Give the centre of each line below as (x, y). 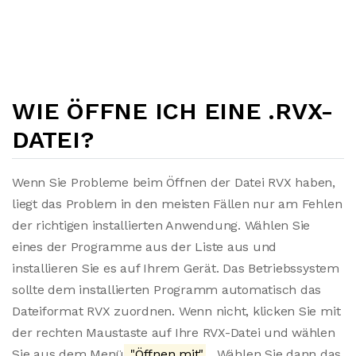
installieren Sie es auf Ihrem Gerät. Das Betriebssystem (176, 268)
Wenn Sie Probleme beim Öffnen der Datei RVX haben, (174, 182)
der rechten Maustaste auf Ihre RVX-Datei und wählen (174, 333)
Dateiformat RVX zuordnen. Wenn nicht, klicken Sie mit (176, 311)
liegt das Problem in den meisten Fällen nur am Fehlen (177, 204)
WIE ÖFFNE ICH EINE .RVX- (173, 111)
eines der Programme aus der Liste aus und (145, 247)
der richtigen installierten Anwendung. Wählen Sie (161, 225)
